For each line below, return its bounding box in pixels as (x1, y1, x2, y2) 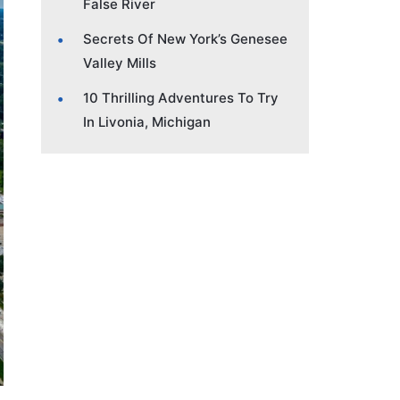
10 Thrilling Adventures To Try (83, 88, 279, 106)
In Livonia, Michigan (83, 112, 211, 130)
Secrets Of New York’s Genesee (83, 29, 287, 47)
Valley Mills (83, 54, 156, 71)
